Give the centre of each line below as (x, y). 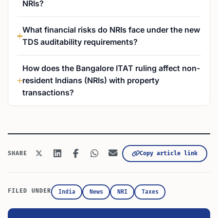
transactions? (48, 93)
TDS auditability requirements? (80, 42)
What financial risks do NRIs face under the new (111, 30)
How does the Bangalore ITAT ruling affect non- (111, 68)
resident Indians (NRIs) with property (91, 81)
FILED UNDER (30, 191)
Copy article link (168, 153)
